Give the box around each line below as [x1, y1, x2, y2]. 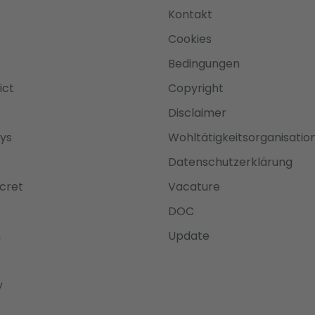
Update [167, 228, 210, 245]
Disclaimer [167, 105, 226, 122]
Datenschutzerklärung [167, 154, 292, 171]
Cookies [167, 31, 212, 48]
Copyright [167, 80, 224, 97]
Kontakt [167, 6, 212, 23]
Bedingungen [167, 56, 240, 72]
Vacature [167, 179, 220, 195]
